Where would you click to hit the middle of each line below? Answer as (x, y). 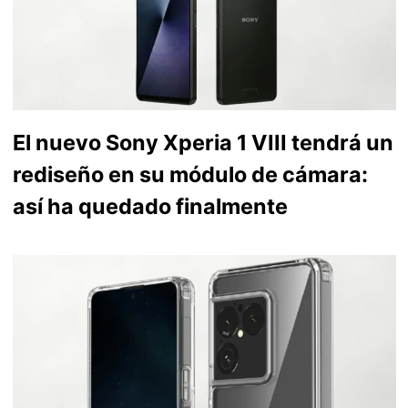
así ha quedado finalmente (150, 207)
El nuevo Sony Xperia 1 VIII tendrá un (203, 143)
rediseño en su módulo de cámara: (190, 175)
